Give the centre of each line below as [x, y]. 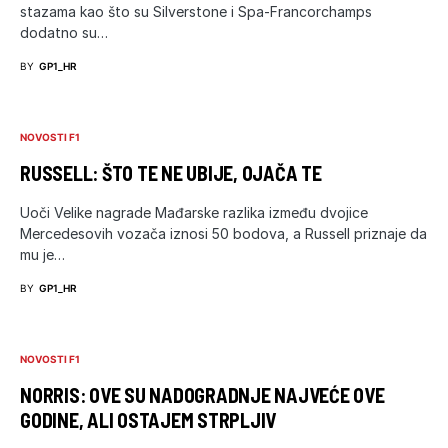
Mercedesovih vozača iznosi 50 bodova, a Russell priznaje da [223, 233]
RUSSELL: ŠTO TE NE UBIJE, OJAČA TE [171, 172]
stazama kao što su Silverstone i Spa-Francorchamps [196, 11]
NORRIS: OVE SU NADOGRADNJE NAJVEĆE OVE [202, 394]
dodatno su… [64, 32]
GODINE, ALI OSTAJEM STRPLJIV [148, 419]
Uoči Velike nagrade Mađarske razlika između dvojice [194, 212]
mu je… [42, 254]
